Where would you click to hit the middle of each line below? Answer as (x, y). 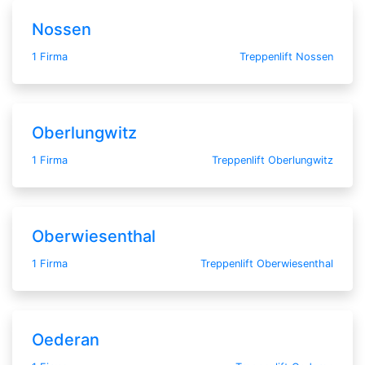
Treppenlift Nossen (286, 56)
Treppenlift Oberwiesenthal (267, 263)
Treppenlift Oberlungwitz (273, 160)
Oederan (66, 339)
